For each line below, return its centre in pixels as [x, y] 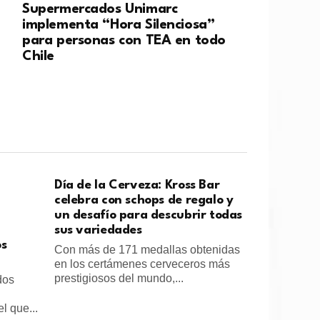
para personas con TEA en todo [124, 41]
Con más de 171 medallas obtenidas [147, 250]
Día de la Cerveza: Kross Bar [137, 186]
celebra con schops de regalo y [144, 201]
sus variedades [98, 231]
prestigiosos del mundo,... [119, 279]
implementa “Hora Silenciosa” [119, 25]
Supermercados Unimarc [100, 10]
